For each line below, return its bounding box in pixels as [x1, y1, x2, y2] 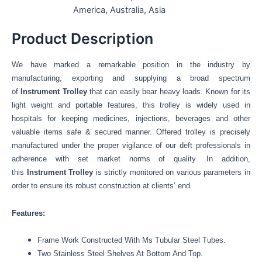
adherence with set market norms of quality [12, 154, 196, 164]
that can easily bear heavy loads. [89, 87, 203, 96]
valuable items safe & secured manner [12, 127, 150, 137]
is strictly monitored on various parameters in [93, 168, 251, 177]
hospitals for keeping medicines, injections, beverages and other [12, 114, 250, 123]
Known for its [202, 87, 251, 96]
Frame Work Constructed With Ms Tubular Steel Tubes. [37, 236, 226, 245]
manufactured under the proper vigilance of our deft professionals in [12, 141, 250, 150]
